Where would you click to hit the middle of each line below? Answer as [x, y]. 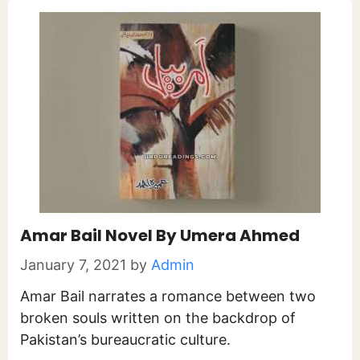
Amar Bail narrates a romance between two [168, 296]
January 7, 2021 [73, 265]
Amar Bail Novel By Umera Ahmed [160, 235]
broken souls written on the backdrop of [158, 318]
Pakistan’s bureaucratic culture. [125, 340]
